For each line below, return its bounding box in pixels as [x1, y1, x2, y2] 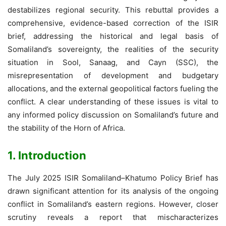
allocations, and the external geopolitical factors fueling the [8, 83, 218, 93]
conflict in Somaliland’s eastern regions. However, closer [8, 199, 218, 209]
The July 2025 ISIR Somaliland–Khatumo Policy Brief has [8, 173, 218, 183]
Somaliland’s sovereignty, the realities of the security [8, 44, 218, 54]
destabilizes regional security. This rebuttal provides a [8, 5, 218, 15]
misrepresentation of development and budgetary [8, 70, 218, 80]
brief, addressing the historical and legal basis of [8, 31, 218, 41]
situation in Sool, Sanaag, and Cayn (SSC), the [8, 57, 218, 67]
